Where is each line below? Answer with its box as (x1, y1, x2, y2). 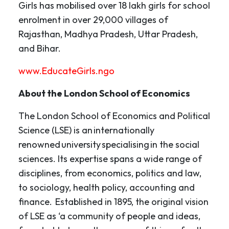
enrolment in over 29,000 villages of (18, 14, 168, 26)
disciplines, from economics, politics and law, (18, 167, 201, 179)
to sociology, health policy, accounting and (18, 181, 195, 194)
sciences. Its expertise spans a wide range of (18, 153, 202, 165)
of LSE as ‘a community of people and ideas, (18, 210, 200, 222)
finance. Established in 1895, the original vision (18, 196, 209, 208)
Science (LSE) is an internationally (18, 124, 154, 136)
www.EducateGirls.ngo (18, 65, 114, 77)
